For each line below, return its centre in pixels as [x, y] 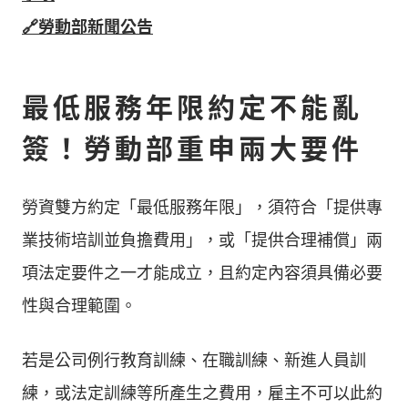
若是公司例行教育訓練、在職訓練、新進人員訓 [194, 360]
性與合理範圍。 [79, 305]
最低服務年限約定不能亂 [192, 107]
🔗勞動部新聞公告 [87, 26]
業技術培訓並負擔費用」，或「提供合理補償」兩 [202, 240]
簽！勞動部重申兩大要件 [192, 148]
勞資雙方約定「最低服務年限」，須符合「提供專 [202, 207]
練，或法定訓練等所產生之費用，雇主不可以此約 [202, 393]
